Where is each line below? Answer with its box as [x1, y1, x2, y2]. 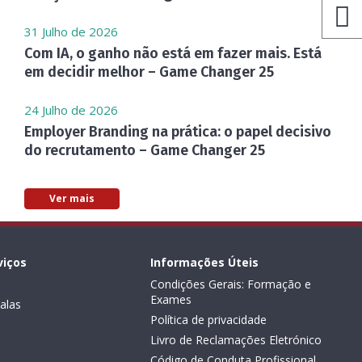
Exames [150, 292, 192, 307]
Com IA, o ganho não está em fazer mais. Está [24, 44, 322, 62]
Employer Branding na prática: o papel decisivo [24, 123, 331, 141]
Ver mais [49, 192, 95, 205]
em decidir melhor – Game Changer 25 [24, 63, 274, 81]
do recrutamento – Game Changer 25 [24, 141, 265, 159]
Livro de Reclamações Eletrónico [150, 332, 322, 347]
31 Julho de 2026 [24, 23, 118, 40]
